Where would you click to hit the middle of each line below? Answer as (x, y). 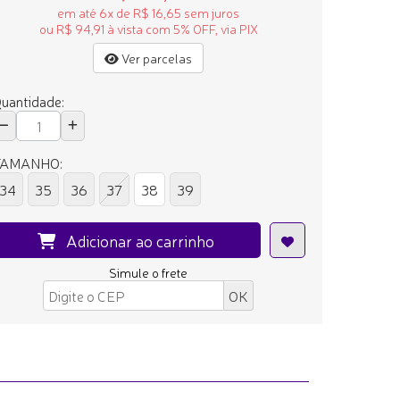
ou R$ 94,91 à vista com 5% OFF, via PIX (148, 28)
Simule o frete (148, 272)
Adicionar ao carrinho (137, 240)
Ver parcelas (155, 58)
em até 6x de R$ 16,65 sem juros (148, 12)
